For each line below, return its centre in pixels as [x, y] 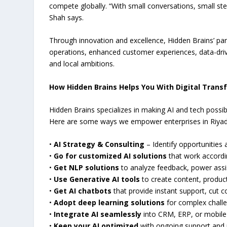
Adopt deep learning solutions [109, 203]
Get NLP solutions [87, 168]
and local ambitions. [82, 64]
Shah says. [67, 17]
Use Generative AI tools [97, 179]
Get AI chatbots [83, 191]
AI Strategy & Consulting [99, 144]
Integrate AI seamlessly [98, 214]
